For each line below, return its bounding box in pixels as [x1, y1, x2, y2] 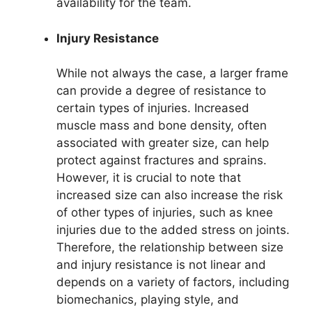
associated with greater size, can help [56, 136, 269, 150]
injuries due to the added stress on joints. [56, 223, 290, 237]
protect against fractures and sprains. [56, 153, 267, 168]
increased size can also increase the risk [56, 188, 283, 203]
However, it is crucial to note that [56, 171, 241, 185]
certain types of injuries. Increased [56, 101, 249, 116]
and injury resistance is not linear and [56, 258, 266, 272]
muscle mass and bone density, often [56, 118, 267, 133]
